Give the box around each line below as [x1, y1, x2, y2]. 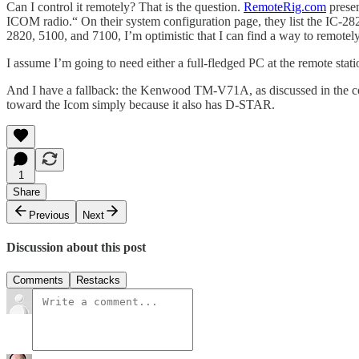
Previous [29, 208, 70, 221]
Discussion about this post [6, 240, 146, 254]
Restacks [76, 274, 120, 287]
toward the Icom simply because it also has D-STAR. [6, 97, 275, 111]
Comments [13, 274, 63, 287]
